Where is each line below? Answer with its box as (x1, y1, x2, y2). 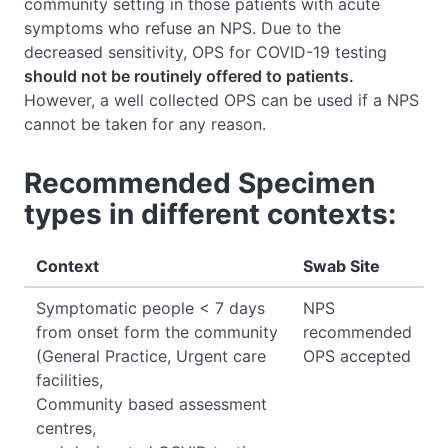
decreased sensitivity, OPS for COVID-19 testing (24, 41, 387, 62)
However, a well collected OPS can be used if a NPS (24, 89, 419, 110)
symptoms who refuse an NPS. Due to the (24, 17, 341, 38)
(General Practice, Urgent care (36, 345, 266, 366)
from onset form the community (36, 321, 278, 342)
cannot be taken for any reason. (24, 113, 266, 134)
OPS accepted (303, 345, 411, 366)
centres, (36, 417, 96, 438)
